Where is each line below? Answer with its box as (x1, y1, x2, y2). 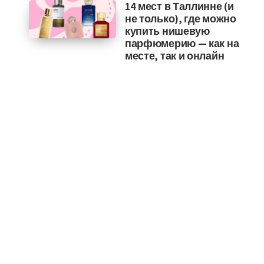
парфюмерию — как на (124, 37, 239, 50)
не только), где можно (124, 12, 236, 25)
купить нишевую (124, 24, 210, 38)
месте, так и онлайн (124, 49, 225, 62)
